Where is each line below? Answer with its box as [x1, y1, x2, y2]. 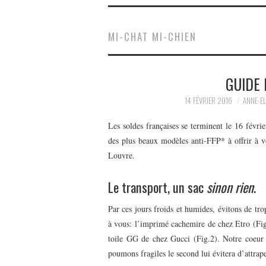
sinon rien [207, 176, 254, 197]
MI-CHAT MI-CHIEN [108, 29, 197, 45]
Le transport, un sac [108, 176, 207, 197]
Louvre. [108, 149, 135, 161]
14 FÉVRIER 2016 [184, 95, 232, 107]
